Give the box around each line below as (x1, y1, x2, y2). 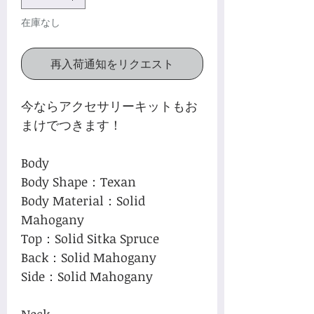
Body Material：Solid (21, 191, 145, 209)
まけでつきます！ (21, 116, 122, 133)
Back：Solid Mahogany (21, 248, 156, 266)
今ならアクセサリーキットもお (21, 97, 198, 114)
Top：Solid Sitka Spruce (21, 229, 159, 247)
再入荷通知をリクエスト (50, 55, 174, 71)
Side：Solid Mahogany (21, 267, 153, 285)
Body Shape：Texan (21, 172, 136, 190)
